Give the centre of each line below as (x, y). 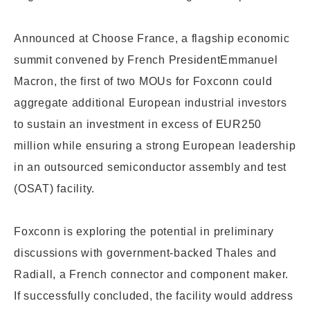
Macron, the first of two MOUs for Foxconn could (143, 81)
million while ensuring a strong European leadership (155, 146)
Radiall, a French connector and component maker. (151, 274)
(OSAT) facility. (54, 189)
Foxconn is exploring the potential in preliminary (144, 231)
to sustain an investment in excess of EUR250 (138, 124)
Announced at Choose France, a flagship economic (152, 38)
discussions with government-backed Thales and (145, 253)
